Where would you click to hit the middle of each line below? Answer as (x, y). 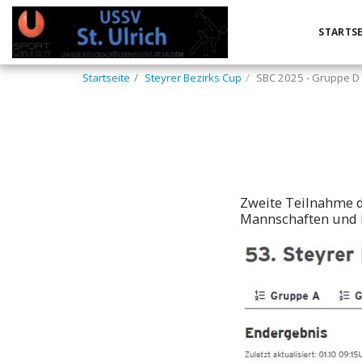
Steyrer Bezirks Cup (193, 78)
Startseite (106, 78)
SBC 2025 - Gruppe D (308, 78)
